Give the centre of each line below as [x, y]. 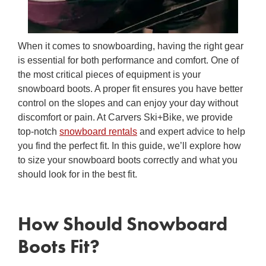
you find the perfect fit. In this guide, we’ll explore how [129, 145]
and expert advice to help [191, 131]
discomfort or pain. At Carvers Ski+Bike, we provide [125, 117]
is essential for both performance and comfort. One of [128, 60]
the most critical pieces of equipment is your [109, 74]
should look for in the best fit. [77, 174]
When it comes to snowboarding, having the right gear [131, 46]
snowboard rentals [98, 131]
